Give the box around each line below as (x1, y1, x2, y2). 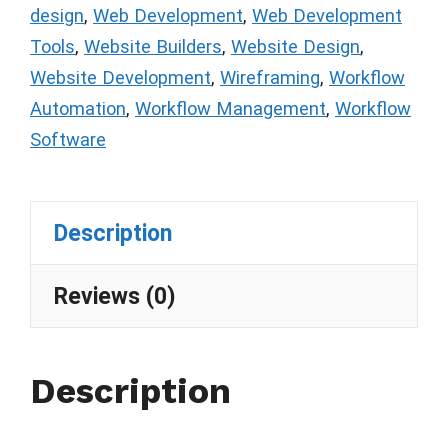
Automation (30, 98, 126, 120)
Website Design (231, 36, 360, 58)
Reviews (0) (54, 282, 176, 310)
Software (30, 129, 106, 151)
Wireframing (220, 67, 320, 89)
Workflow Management (135, 98, 326, 120)
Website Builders (84, 36, 222, 58)
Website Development (30, 67, 211, 89)
